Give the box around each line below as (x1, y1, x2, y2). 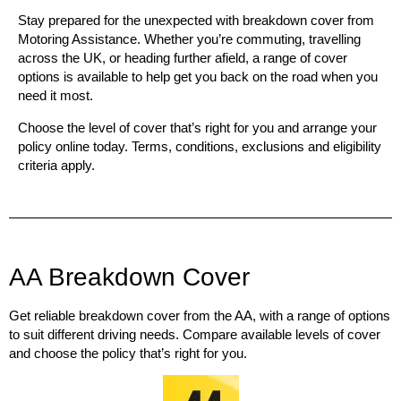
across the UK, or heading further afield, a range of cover (18, 50, 347, 66)
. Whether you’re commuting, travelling (137, 31, 361, 47)
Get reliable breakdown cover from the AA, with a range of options (9, 307, 390, 323)
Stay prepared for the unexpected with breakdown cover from (18, 13, 374, 29)
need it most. (18, 88, 93, 104)
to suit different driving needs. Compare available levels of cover (9, 326, 380, 342)
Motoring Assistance (18, 31, 137, 47)
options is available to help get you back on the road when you (18, 69, 378, 85)
